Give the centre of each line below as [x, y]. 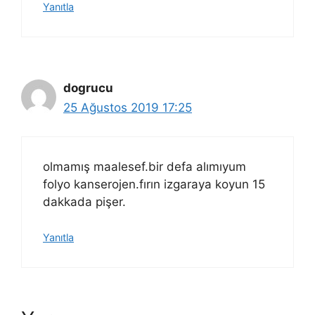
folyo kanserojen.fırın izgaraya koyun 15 [154, 184]
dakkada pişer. [84, 201]
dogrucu [88, 88]
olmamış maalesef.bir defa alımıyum [144, 166]
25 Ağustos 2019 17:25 [128, 108]
